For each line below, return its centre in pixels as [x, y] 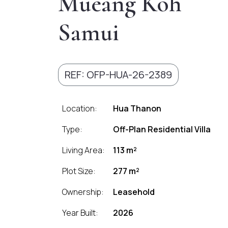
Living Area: [83, 150]
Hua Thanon [137, 108]
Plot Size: [79, 171]
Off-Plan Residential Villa [162, 129]
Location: [80, 108]
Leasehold [134, 192]
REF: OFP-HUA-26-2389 [118, 75]
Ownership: [83, 192]
